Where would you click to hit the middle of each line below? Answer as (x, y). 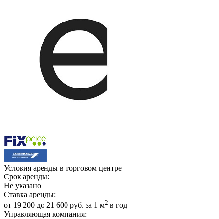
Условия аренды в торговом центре (63, 168)
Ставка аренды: (30, 194)
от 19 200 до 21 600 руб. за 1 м (54, 205)
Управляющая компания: (45, 214)
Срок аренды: (27, 176)
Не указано (22, 185)
